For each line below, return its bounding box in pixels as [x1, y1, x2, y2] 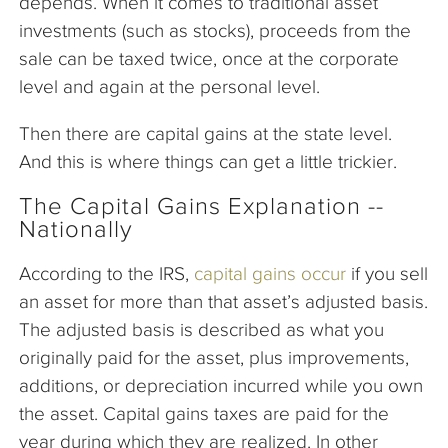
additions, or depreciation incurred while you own [19, 374, 423, 396]
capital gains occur [194, 262, 346, 284]
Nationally [19, 215, 140, 242]
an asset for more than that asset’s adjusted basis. [19, 290, 428, 312]
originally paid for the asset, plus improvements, [19, 346, 409, 368]
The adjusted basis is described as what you [19, 318, 384, 340]
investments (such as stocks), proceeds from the [19, 19, 411, 41]
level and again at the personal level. [19, 75, 325, 97]
